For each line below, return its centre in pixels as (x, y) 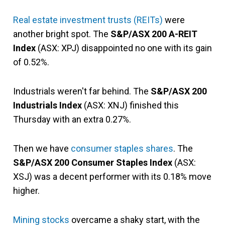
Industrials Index (47, 105)
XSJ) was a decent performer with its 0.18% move (112, 177)
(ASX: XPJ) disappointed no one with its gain (124, 48)
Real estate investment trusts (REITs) (88, 20)
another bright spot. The (62, 34)
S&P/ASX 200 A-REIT (154, 34)
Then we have (42, 148)
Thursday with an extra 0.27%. (72, 119)
